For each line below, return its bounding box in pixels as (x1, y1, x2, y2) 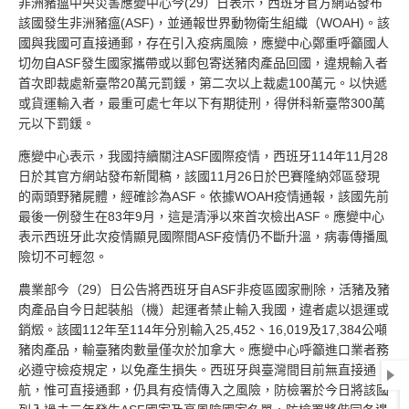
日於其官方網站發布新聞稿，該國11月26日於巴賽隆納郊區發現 (18, 169, 380, 184)
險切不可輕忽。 (18, 249, 108, 264)
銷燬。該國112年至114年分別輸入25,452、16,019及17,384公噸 (18, 322, 387, 337)
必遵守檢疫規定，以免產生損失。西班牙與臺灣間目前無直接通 (18, 362, 376, 377)
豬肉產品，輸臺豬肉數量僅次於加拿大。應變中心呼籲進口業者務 (18, 342, 389, 357)
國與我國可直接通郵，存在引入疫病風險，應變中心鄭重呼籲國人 (18, 36, 389, 50)
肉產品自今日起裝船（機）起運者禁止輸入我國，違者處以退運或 (18, 302, 389, 317)
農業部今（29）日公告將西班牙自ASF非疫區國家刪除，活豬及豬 (18, 282, 390, 297)
